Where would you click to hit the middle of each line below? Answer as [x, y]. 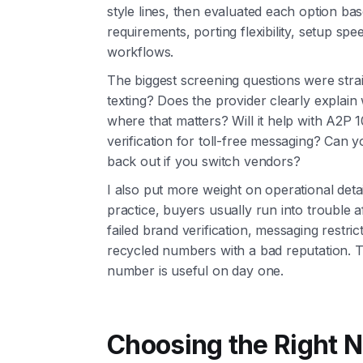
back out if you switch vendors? [204, 162]
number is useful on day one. [195, 271]
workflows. [141, 52]
